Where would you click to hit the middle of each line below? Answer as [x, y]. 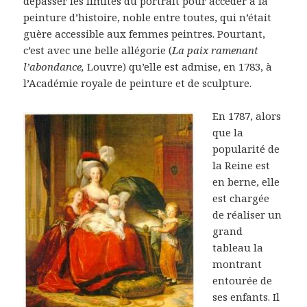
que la [228, 133]
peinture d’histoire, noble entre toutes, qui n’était [148, 17]
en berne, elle [246, 182]
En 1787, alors [247, 116]
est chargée [241, 198]
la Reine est [242, 165]
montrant [237, 264]
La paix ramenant [216, 50]
